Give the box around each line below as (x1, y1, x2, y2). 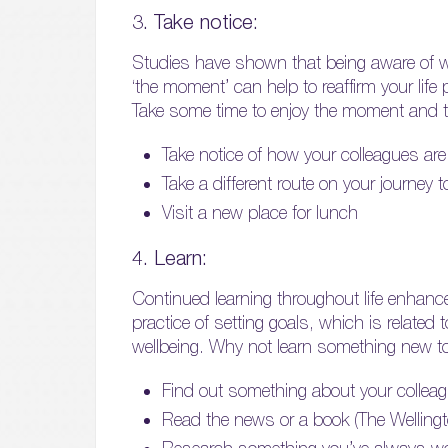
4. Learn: (132, 246, 207, 270)
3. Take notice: (132, 10, 258, 34)
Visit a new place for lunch (162, 202, 358, 224)
